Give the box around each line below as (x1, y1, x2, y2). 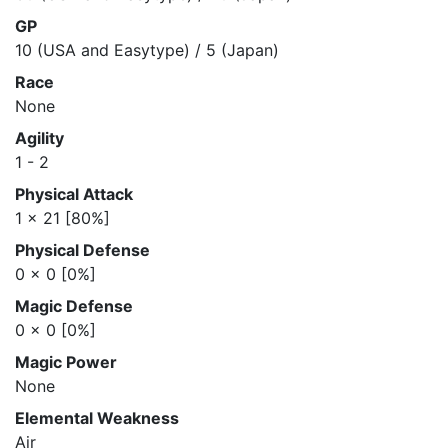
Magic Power (15, 352, 117, 372)
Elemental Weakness (15, 408, 179, 428)
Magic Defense (15, 296, 133, 316)
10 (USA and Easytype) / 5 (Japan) (15, 40, 279, 60)
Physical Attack (15, 184, 133, 204)
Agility (15, 128, 64, 148)
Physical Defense (15, 240, 150, 260)
